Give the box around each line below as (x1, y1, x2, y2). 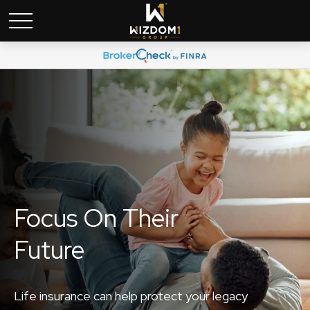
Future (14, 233, 84, 266)
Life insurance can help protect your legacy (14, 288, 248, 304)
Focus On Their (14, 201, 179, 235)
